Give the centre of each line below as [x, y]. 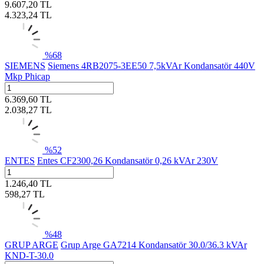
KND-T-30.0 [29, 255]
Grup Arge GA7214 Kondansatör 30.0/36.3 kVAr [154, 245]
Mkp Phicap [27, 76]
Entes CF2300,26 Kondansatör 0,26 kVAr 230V [128, 160]
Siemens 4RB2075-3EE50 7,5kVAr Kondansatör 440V [151, 65]
